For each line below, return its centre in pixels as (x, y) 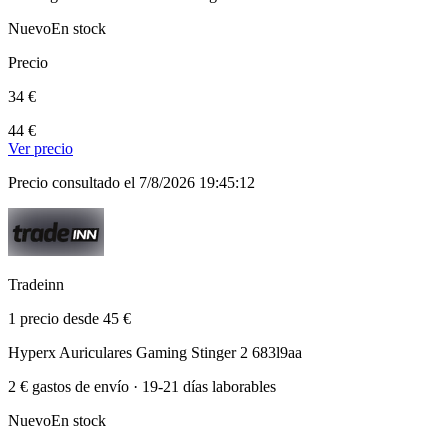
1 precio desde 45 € (69, 318)
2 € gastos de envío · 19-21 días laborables (142, 386)
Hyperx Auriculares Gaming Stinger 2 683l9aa (155, 352)
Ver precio (40, 148)
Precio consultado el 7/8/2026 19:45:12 (131, 182)
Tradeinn (36, 284)
